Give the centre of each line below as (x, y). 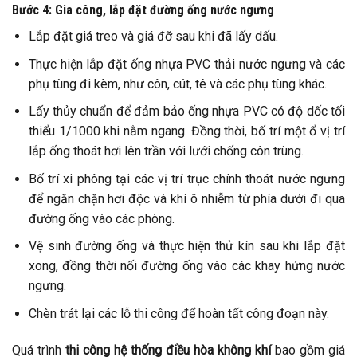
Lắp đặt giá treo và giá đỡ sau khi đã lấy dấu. (153, 37)
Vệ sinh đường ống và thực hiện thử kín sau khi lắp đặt (186, 246)
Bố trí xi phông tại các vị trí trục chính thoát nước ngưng (186, 178)
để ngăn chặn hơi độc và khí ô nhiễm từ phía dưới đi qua (186, 198)
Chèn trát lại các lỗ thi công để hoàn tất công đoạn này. (178, 314)
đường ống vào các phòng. (101, 218)
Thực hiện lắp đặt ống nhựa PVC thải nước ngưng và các (186, 64)
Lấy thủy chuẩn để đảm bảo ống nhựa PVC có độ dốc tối (186, 112)
